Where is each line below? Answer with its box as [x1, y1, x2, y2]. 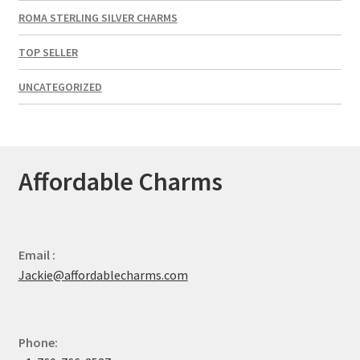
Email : [18, 246, 55, 263]
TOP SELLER [18, 44, 78, 59]
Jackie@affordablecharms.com [18, 266, 188, 283]
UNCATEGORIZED [18, 79, 102, 94]
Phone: [18, 334, 58, 351]
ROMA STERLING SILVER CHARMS [18, 10, 178, 25]
